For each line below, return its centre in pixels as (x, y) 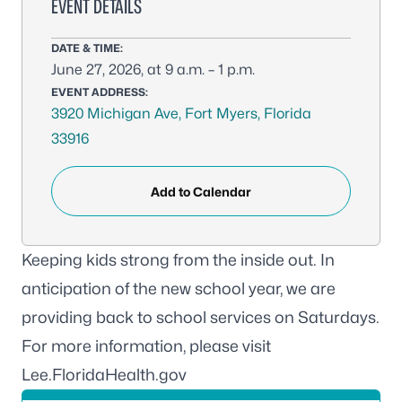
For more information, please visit (146, 346)
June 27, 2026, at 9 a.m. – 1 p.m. (153, 70)
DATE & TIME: (87, 48)
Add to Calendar (201, 191)
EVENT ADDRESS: (100, 92)
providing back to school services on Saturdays (199, 317)
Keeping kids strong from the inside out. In (178, 260)
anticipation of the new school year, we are (179, 288)
